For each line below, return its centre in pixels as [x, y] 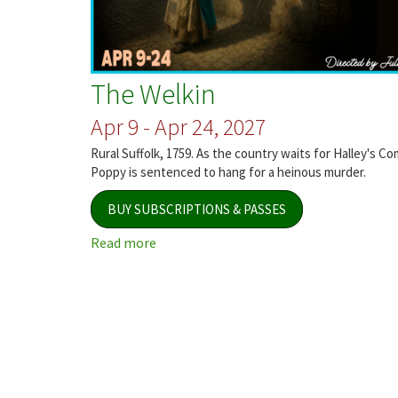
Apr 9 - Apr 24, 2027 [178, 126]
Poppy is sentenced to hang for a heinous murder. [228, 171]
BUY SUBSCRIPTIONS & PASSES [197, 210]
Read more [123, 243]
